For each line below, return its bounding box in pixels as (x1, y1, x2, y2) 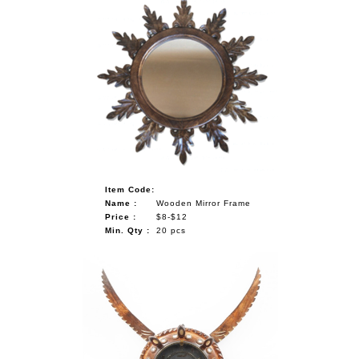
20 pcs (155, 225, 186, 235)
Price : (104, 212, 136, 221)
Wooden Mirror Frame (155, 198, 251, 208)
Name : (104, 198, 137, 208)
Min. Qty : (104, 225, 150, 235)
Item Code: (104, 184, 155, 194)
